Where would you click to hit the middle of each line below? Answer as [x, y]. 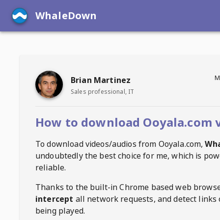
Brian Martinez [101, 80]
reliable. [51, 167]
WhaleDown [66, 15]
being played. [60, 211]
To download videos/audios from [97, 144]
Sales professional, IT [103, 91]
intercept [55, 199]
